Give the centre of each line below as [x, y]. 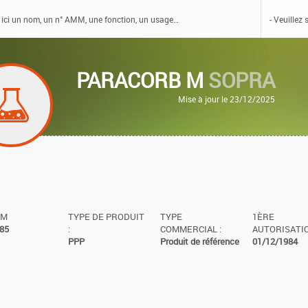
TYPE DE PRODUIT [106, 217]
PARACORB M [143, 80]
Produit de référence [199, 242]
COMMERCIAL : [190, 230]
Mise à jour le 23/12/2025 [227, 99]
